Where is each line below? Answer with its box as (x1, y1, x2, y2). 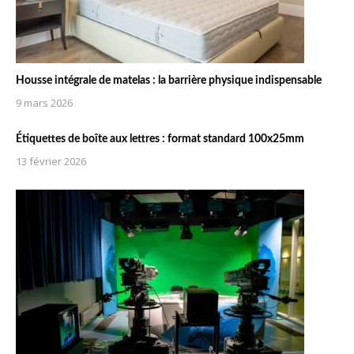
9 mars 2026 (16, 95, 73, 110)
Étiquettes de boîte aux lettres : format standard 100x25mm (16, 133, 304, 145)
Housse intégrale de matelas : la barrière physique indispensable (16, 74, 322, 86)
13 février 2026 (16, 153, 86, 168)
